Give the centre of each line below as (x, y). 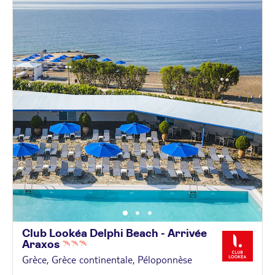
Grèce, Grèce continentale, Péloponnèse (107, 259)
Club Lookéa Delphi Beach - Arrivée (114, 234)
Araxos (42, 245)
